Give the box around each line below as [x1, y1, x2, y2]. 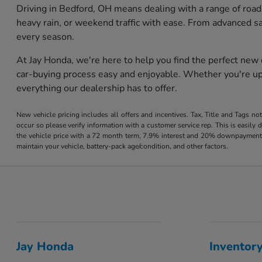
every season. [16, 30, 75, 44]
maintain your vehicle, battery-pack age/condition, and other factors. [16, 142, 229, 151]
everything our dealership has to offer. [16, 82, 178, 95]
